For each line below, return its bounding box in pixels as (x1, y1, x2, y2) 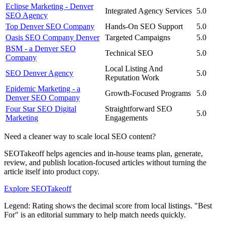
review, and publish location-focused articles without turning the (4, 158, 206, 167)
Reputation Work (105, 73, 159, 82)
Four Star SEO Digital (6, 104, 76, 113)
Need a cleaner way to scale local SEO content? (4, 132, 156, 141)
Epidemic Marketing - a (6, 84, 80, 93)
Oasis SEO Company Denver (6, 33, 99, 42)
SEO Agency (6, 11, 48, 20)
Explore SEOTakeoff (4, 184, 71, 193)
